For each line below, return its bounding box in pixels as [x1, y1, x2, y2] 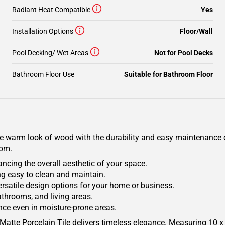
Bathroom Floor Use [12, 70, 74, 78]
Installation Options [12, 27, 73, 35]
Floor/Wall [180, 27, 213, 35]
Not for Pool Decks [154, 49, 213, 57]
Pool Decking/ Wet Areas [12, 49, 88, 57]
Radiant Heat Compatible [12, 6, 90, 14]
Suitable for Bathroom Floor [124, 70, 213, 78]
